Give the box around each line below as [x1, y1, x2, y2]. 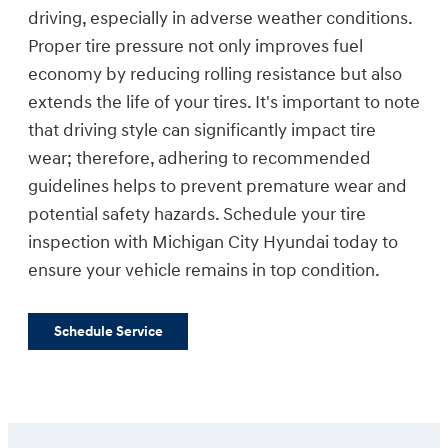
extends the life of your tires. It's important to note [28, 91, 420, 115]
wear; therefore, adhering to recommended [28, 147, 371, 171]
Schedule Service [53, 322, 163, 340]
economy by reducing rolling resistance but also [28, 63, 402, 87]
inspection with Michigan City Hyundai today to [28, 231, 398, 255]
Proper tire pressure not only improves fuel [28, 35, 363, 59]
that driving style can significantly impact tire [28, 119, 376, 143]
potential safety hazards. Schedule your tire [28, 203, 366, 227]
